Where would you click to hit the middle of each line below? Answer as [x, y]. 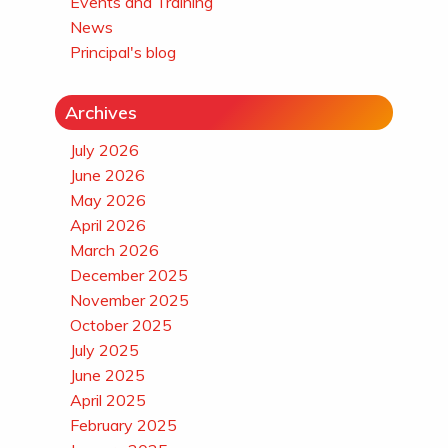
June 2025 [107, 374]
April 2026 [107, 224]
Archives [100, 112]
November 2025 [129, 299]
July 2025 [104, 349]
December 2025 [128, 274]
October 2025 [120, 324]
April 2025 [107, 399]
